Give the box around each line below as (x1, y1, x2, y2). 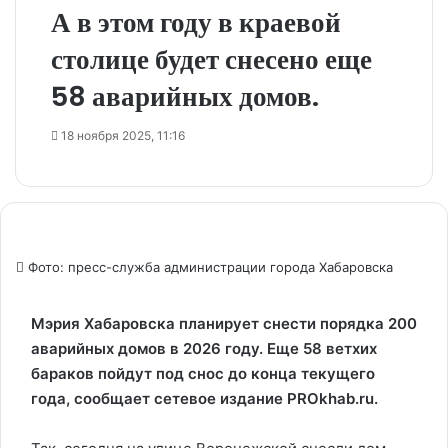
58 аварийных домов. (51, 78, 319, 115)
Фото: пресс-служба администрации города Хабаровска (24, 259, 393, 275)
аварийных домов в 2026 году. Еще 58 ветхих (31, 339, 377, 358)
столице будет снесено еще (51, 41, 372, 78)
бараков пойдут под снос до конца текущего (31, 364, 375, 383)
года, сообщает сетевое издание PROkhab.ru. (31, 389, 378, 408)
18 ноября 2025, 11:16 (61, 128, 185, 143)
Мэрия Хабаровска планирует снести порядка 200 (31, 314, 417, 333)
